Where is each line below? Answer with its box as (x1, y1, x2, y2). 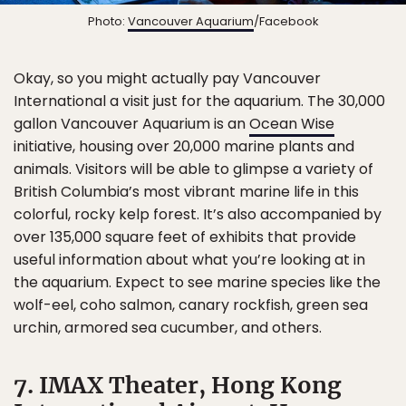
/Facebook (253, 12, 319, 30)
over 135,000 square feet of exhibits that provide (14, 226, 356, 247)
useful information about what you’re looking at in (14, 248, 365, 270)
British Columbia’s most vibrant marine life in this (14, 180, 359, 202)
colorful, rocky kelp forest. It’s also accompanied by (14, 203, 382, 225)
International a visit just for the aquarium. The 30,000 (14, 90, 385, 111)
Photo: (87, 12, 128, 30)
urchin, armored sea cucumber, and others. (14, 316, 322, 338)
